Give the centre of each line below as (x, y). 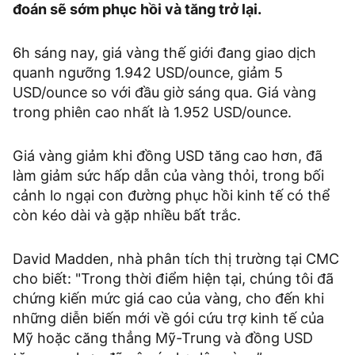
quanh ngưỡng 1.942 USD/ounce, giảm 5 (148, 73)
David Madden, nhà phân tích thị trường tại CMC (176, 259)
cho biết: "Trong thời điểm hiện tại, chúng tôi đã (173, 279)
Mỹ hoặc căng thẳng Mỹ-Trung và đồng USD (163, 338)
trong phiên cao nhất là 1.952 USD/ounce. (152, 113)
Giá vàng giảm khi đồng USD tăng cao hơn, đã (168, 156)
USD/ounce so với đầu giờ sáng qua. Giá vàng (164, 93)
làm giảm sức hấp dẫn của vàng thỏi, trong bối (168, 176)
